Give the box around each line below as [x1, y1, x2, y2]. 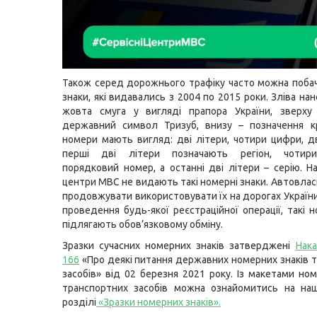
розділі [62, 296, 96, 308]
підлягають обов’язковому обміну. [62, 219, 223, 230]
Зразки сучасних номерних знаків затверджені [62, 240, 296, 251]
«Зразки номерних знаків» [98, 296, 219, 308]
